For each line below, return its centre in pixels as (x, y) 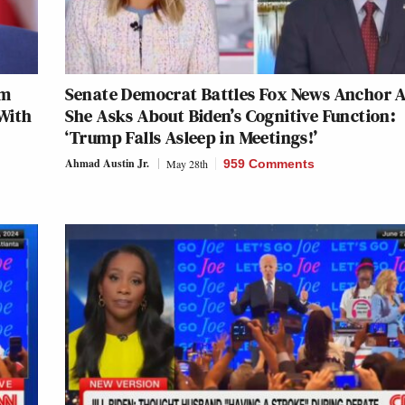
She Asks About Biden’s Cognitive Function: (230, 115)
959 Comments (268, 163)
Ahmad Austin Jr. (107, 163)
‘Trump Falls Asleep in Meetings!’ (191, 137)
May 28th (187, 163)
